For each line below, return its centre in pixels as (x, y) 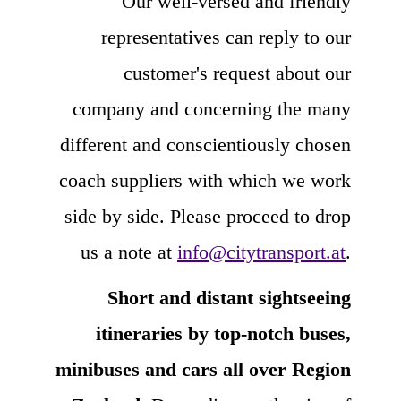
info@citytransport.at (261, 252)
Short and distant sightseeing (229, 297)
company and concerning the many (212, 108)
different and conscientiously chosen (205, 144)
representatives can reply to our (226, 37)
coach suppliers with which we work (205, 180)
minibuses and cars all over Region (203, 369)
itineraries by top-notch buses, (223, 333)
